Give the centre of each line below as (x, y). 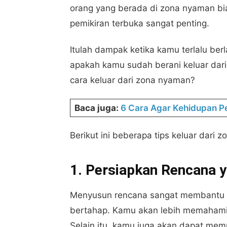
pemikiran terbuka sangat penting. (140, 24)
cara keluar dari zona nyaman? (135, 80)
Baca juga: (98, 108)
